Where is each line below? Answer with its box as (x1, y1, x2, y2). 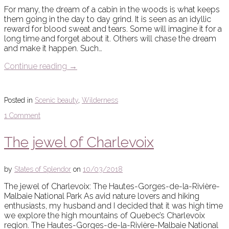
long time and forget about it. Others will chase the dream (4, 34, 216, 44)
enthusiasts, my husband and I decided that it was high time (4, 201, 223, 211)
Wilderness (82, 96, 118, 105)
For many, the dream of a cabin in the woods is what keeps (4, 5, 220, 15)
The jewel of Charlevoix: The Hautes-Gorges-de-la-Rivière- (4, 181, 220, 192)
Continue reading (4, 61, 69, 72)
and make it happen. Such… (4, 43, 102, 54)
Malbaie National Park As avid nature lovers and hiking (4, 191, 199, 201)
